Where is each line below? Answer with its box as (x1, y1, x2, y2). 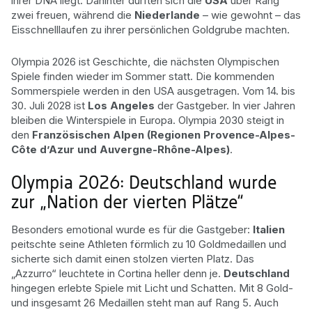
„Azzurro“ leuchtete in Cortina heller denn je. (11, 266, 224, 280)
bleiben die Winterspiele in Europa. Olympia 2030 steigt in (11, 114, 284, 127)
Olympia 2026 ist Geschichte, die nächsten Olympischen (11, 55, 279, 68)
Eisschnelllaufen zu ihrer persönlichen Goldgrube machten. (11, 22, 290, 36)
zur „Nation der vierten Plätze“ (11, 195, 244, 212)
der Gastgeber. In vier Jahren (155, 99, 295, 112)
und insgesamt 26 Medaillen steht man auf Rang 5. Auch (11, 295, 279, 309)
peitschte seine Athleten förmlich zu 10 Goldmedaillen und (11, 237, 286, 251)
